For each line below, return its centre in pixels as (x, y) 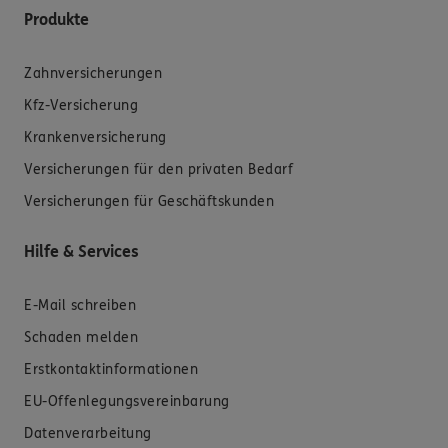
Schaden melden (81, 338)
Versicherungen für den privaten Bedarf (158, 170)
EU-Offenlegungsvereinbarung (127, 402)
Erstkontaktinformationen (111, 370)
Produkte (56, 20)
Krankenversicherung (95, 138)
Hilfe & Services (81, 252)
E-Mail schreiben (80, 306)
